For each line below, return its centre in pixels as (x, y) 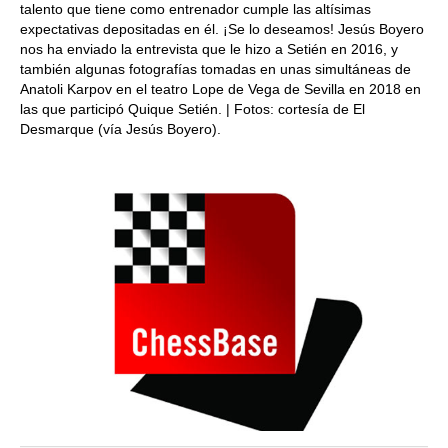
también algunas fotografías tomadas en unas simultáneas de (215, 69)
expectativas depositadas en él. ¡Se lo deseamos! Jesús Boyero (222, 29)
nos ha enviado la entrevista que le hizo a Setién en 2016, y (209, 49)
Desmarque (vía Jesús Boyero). (120, 129)
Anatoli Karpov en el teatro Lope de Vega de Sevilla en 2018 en (220, 89)
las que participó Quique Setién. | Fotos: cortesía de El (192, 109)
